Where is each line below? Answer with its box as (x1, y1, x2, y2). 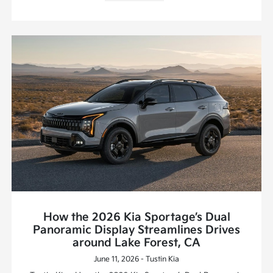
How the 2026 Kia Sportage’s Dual (43, 210, 230, 224)
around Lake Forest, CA (73, 236, 200, 249)
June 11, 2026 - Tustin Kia (94, 254, 179, 264)
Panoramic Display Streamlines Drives (33, 223, 240, 236)
